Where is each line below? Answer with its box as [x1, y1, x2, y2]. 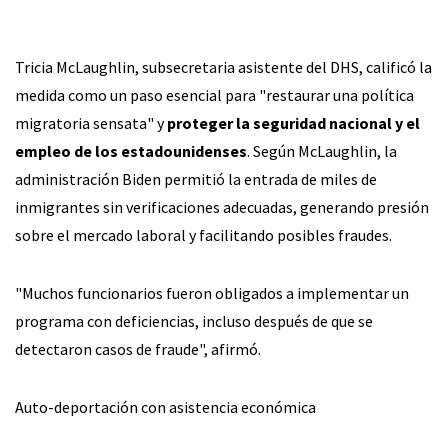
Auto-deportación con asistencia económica [15, 396, 316, 417]
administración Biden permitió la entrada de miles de [15, 168, 377, 189]
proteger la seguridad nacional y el [167, 112, 420, 133]
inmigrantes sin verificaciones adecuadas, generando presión [15, 196, 429, 217]
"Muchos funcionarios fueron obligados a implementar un [15, 282, 409, 303]
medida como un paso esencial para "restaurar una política [15, 84, 414, 105]
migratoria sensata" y [15, 112, 167, 133]
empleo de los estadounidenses [15, 140, 247, 161]
